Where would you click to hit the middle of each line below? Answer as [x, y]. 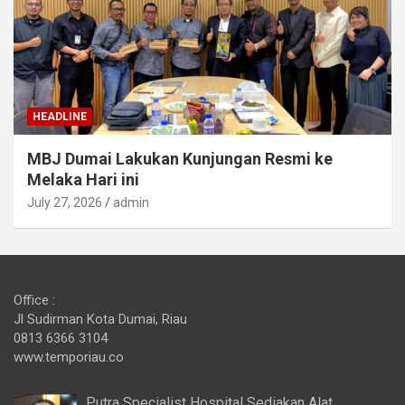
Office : [34, 301]
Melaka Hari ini [83, 180]
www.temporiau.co [69, 358]
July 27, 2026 [65, 203]
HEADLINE [60, 117]
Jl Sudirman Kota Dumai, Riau [100, 320]
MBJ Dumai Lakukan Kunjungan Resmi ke [180, 159]
